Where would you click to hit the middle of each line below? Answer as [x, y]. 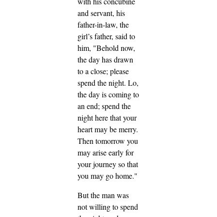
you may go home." [108, 176]
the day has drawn [105, 60]
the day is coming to [108, 94]
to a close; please [103, 71]
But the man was [103, 195]
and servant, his [101, 13]
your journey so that [108, 164]
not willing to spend [108, 207]
